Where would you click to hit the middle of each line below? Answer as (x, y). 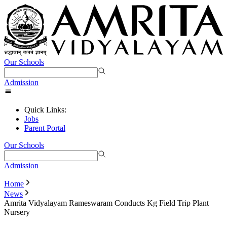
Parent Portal (45, 128)
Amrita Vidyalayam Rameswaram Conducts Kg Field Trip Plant (106, 203)
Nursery (17, 212)
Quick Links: (45, 110)
